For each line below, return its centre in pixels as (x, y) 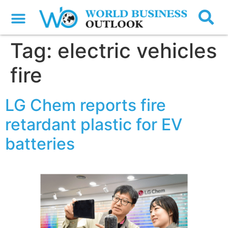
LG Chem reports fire (85, 105)
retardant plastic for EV (94, 125)
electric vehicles (137, 51)
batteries (40, 144)
